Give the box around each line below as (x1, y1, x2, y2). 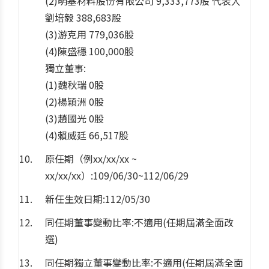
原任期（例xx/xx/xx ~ (45, 151, 137, 166)
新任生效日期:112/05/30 (45, 191, 150, 206)
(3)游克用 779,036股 (45, 26, 134, 41)
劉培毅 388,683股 (45, 10, 121, 25)
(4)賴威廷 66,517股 (45, 127, 128, 142)
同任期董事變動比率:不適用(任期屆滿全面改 (45, 214, 234, 229)
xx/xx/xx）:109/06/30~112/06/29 (45, 168, 189, 183)
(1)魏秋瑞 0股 (45, 77, 104, 92)
